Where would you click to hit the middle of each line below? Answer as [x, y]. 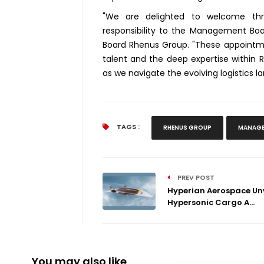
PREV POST [195, 178]
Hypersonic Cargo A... [211, 203]
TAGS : [127, 127]
